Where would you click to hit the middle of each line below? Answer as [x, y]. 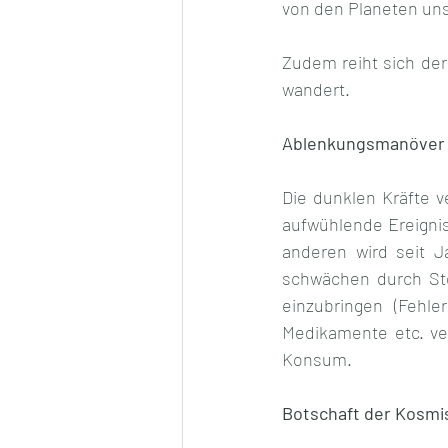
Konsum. [317, 359]
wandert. [318, 89]
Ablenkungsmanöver [363, 143]
